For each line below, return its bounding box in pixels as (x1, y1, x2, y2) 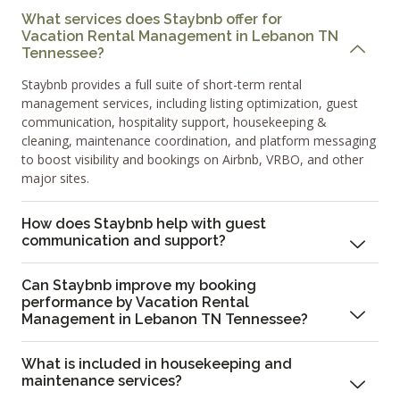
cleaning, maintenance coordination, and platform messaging (21, 132, 376, 150)
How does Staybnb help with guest (21, 215, 266, 233)
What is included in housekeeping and (21, 355, 292, 373)
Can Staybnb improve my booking (21, 277, 256, 295)
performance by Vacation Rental (21, 294, 249, 312)
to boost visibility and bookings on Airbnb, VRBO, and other (21, 151, 363, 169)
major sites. (21, 170, 89, 187)
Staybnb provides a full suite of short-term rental (21, 76, 302, 94)
